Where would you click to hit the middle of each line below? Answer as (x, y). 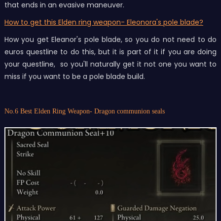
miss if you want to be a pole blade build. (74, 76)
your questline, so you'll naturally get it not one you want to (110, 64)
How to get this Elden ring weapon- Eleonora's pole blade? (104, 22)
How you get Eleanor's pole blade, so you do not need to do (110, 39)
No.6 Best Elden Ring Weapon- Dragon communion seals (84, 111)
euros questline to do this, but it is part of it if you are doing (110, 52)
